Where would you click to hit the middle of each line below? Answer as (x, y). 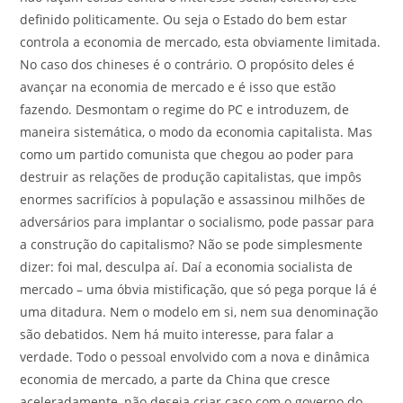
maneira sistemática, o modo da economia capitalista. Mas (197, 132)
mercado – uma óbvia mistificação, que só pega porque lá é (199, 289)
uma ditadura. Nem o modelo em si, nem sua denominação (199, 312)
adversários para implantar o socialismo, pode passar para (197, 222)
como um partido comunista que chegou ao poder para (187, 154)
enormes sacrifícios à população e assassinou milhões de (193, 199)
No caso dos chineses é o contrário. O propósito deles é (188, 64)
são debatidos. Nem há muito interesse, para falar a (177, 334)
